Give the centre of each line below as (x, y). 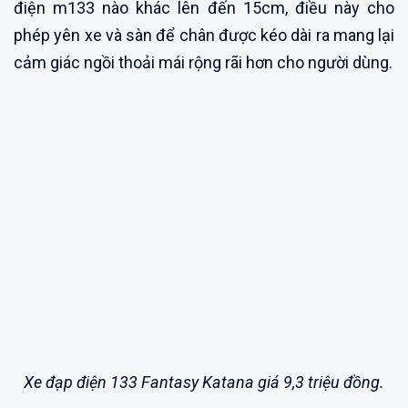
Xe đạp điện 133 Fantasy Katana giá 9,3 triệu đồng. (204, 382)
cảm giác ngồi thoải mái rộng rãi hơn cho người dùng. (203, 63)
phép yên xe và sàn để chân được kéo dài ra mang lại (204, 36)
